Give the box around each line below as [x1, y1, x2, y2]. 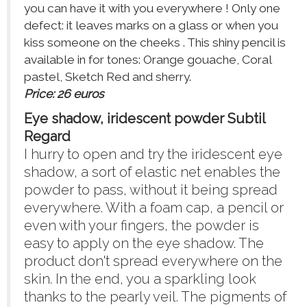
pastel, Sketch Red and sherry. [24, 70, 191, 84]
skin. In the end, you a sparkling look [24, 271, 256, 288]
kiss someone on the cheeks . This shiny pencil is [24, 36, 286, 50]
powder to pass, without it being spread [24, 182, 278, 199]
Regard [24, 128, 71, 145]
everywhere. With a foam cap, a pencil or [24, 199, 284, 217]
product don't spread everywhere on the [24, 253, 282, 270]
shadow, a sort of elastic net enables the [24, 164, 280, 181]
